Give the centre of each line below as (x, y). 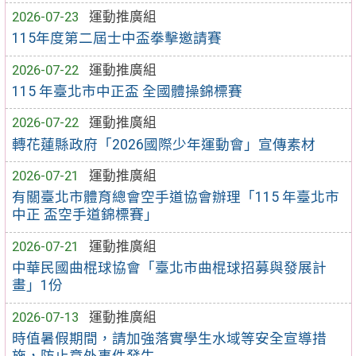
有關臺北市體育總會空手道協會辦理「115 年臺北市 (176, 197)
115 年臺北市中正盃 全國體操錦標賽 (128, 91)
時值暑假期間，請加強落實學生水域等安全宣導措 (170, 338)
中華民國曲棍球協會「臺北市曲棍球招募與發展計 (170, 268)
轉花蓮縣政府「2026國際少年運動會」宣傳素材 (164, 144)
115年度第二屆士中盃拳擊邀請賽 (117, 39)
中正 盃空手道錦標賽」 (85, 215)
